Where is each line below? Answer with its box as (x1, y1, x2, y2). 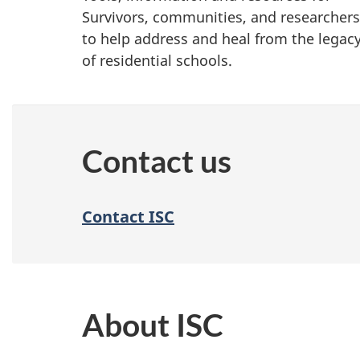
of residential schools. (82, 50, 232, 70)
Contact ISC (82, 206, 174, 228)
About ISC (82, 305, 223, 343)
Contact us (82, 142, 231, 180)
